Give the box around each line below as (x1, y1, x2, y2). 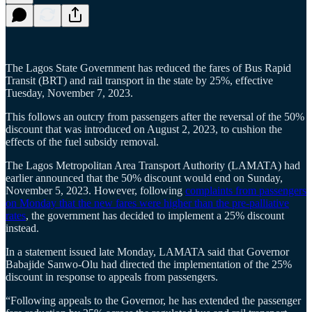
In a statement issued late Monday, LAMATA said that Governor (6, 245, 289, 258)
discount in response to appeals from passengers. (6, 270, 221, 283)
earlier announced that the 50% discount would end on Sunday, (6, 171, 283, 184)
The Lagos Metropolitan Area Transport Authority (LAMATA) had (6, 159, 300, 171)
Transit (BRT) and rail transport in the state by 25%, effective (6, 74, 273, 86)
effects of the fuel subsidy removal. (6, 135, 162, 148)
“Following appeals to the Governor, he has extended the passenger (6, 294, 301, 306)
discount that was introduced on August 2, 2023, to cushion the (6, 123, 282, 135)
